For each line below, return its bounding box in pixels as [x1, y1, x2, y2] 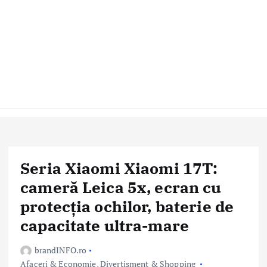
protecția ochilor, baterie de [20, 195, 234, 216]
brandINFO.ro [34, 244, 87, 256]
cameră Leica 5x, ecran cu [20, 176, 222, 197]
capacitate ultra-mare [20, 215, 190, 235]
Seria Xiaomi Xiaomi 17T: [20, 157, 218, 178]
